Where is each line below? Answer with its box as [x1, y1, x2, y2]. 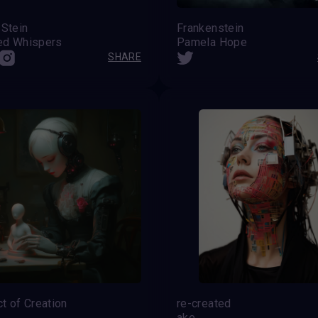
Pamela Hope [177, 35, 247, 49]
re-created [177, 296, 231, 310]
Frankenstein [177, 21, 244, 35]
